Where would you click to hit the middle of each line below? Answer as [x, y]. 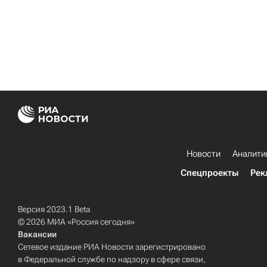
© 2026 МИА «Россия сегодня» [76, 222]
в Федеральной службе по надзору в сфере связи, [112, 259]
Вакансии [37, 234]
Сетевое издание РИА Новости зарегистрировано [112, 247]
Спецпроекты [209, 173]
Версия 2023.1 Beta [54, 209]
